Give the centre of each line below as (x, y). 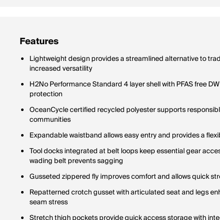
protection (46, 94)
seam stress (49, 202)
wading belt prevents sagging (76, 161)
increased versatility (61, 69)
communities (50, 120)
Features (39, 41)
